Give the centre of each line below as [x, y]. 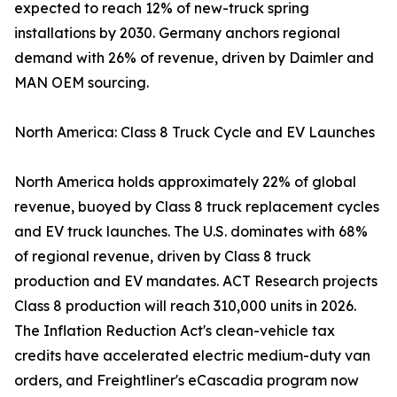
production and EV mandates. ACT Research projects [196, 281]
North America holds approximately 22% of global [185, 182]
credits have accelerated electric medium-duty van [192, 356]
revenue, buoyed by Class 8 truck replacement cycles [197, 207]
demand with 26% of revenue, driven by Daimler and [194, 58]
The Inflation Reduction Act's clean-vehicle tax [175, 331]
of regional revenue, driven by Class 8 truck [163, 257]
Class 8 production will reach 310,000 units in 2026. [185, 306]
